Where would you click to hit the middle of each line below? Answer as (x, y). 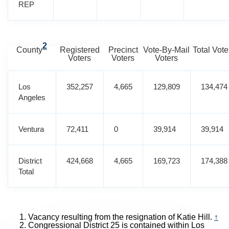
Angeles (32, 97)
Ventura (31, 129)
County (29, 50)
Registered (79, 50)
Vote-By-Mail (166, 50)
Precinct (123, 50)
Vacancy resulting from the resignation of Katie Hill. (121, 217)
